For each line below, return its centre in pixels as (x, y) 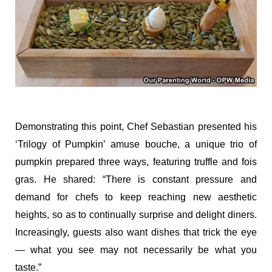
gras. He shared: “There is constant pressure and (136, 179)
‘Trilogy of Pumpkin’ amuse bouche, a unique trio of (136, 144)
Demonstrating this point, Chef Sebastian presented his (136, 126)
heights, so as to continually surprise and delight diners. (136, 214)
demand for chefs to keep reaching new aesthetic (136, 197)
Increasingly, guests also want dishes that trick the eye (136, 232)
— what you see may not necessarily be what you (136, 250)
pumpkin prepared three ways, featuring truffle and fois (136, 161)
